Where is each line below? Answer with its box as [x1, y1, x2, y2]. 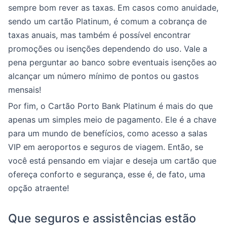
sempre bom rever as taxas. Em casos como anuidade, [8, 3, 218, 13]
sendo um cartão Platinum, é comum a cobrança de [8, 16, 207, 26]
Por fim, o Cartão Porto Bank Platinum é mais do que [8, 101, 213, 111]
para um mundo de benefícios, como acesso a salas [8, 128, 207, 138]
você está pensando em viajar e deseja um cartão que [8, 156, 216, 166]
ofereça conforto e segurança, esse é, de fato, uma [8, 169, 205, 179]
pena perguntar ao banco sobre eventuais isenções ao [8, 57, 217, 67]
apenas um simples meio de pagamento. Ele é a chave [8, 115, 216, 125]
